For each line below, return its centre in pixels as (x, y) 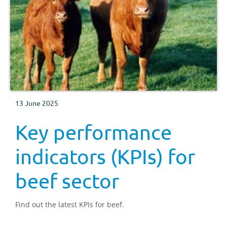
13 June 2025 (37, 103)
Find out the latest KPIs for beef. (70, 205)
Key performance (93, 132)
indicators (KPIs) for (105, 157)
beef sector (67, 181)
